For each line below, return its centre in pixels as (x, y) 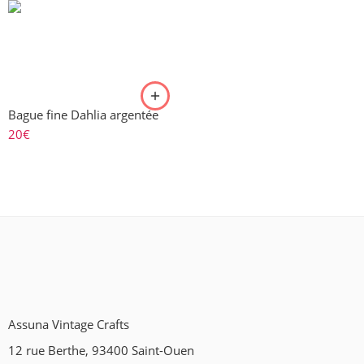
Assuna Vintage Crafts (69, 325)
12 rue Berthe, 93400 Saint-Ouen (101, 351)
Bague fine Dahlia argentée (83, 115)
